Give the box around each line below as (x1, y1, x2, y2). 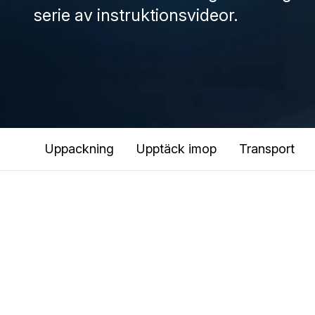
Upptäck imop (136, 141, 217, 156)
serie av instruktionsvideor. (34, 5, 238, 25)
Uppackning (45, 141, 114, 156)
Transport (239, 141, 295, 156)
